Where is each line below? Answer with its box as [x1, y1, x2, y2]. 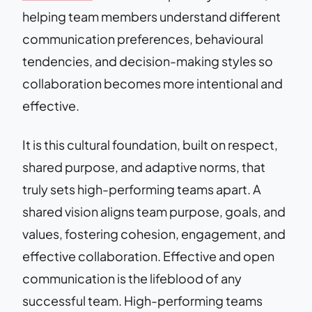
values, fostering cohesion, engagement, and [22, 225, 286, 242]
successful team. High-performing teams [22, 292, 263, 309]
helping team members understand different [22, 8, 281, 24]
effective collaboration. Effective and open [22, 247, 274, 264]
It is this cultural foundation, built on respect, [22, 136, 278, 153]
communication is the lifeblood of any [22, 270, 242, 286]
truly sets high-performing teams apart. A [22, 180, 261, 197]
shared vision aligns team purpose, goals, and [22, 203, 286, 219]
